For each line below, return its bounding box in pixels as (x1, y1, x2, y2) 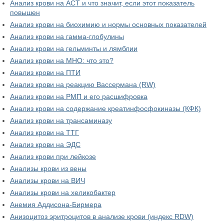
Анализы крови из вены (10, 164, 86, 173)
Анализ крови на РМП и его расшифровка (10, 92, 147, 101)
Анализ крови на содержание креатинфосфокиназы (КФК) (10, 104, 201, 113)
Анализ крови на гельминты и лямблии (10, 44, 137, 53)
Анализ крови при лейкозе (10, 152, 96, 161)
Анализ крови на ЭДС (10, 140, 80, 149)
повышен (10, 8, 40, 17)
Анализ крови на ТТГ (10, 128, 79, 137)
